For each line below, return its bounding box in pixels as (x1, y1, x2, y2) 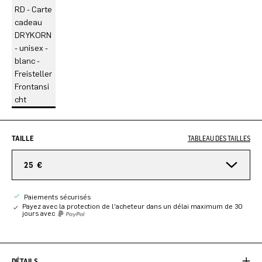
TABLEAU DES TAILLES (188, 134, 250, 143)
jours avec (22, 209, 57, 218)
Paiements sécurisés (22, 193, 91, 201)
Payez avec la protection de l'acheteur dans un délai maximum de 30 (22, 202, 243, 211)
